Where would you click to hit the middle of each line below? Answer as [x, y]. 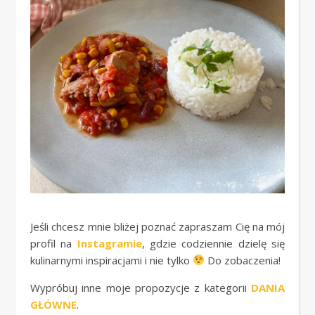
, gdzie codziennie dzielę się [213, 243]
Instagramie [109, 243]
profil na [54, 243]
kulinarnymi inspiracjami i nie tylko [111, 260]
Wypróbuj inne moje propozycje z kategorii [141, 287]
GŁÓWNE [53, 304]
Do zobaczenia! [243, 260]
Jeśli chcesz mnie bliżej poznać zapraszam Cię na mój [157, 226]
